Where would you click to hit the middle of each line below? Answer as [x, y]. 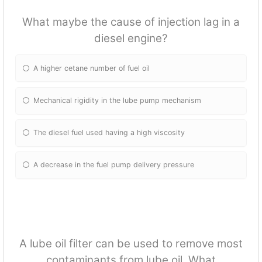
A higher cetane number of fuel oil [92, 68]
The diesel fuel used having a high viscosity [109, 133]
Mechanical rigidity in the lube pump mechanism [118, 101]
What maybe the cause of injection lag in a [131, 22]
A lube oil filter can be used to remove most [131, 244]
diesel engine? [131, 39]
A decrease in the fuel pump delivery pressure [114, 165]
